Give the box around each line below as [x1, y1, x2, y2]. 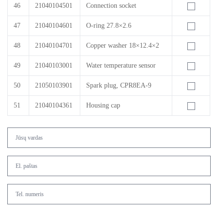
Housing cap [86, 102, 120, 109]
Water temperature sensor [86, 62, 156, 69]
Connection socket [86, 2, 136, 9]
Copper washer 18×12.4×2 [86, 42, 159, 49]
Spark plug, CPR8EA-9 [86, 82, 151, 89]
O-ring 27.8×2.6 [86, 22, 131, 29]
